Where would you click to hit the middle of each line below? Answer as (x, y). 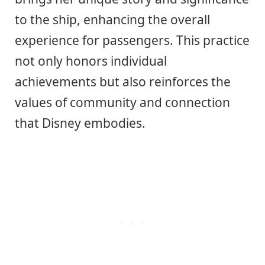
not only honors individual (91, 61)
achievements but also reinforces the (123, 82)
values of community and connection (122, 103)
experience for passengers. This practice (132, 41)
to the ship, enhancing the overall (112, 20)
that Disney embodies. (80, 123)
